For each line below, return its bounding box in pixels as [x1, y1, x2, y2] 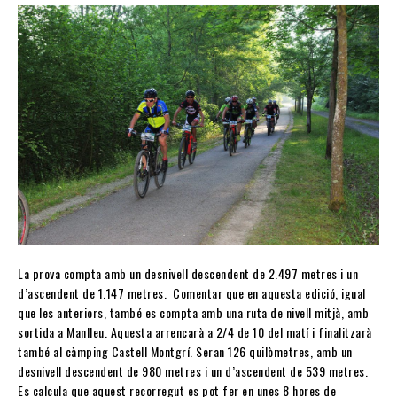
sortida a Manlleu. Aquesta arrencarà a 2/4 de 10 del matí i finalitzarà [18, 323, 372, 342]
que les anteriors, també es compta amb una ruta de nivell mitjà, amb [18, 303, 369, 323]
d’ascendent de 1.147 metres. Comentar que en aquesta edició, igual [18, 284, 366, 303]
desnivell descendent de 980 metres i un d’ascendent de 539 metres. [18, 362, 368, 381]
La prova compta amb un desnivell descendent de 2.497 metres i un [18, 264, 358, 284]
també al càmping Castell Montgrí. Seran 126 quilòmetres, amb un [18, 342, 353, 362]
